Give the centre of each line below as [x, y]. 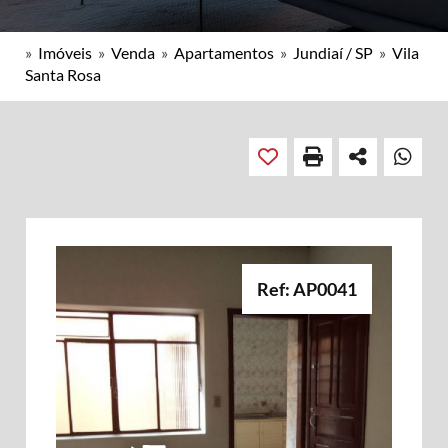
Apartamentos [224, 52]
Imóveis [65, 52]
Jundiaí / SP [333, 52]
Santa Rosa [63, 74]
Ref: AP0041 [307, 289]
